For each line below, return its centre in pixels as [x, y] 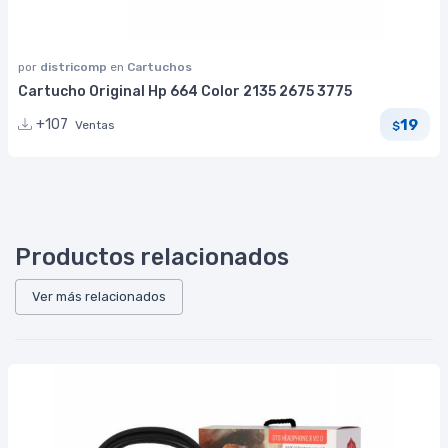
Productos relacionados [152, 257]
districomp [75, 67]
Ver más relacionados [99, 297]
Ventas [95, 125]
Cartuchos [159, 67]
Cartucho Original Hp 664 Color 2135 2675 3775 [185, 92]
